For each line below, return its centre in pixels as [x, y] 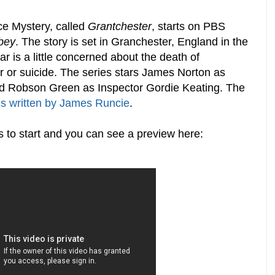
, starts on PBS [188, 27]
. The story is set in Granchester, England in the [132, 42]
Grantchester [120, 27]
